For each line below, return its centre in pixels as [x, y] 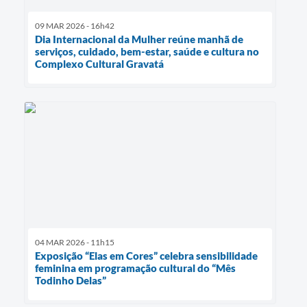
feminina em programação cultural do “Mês [135, 268]
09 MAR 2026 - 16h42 [75, 26]
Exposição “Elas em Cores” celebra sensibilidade [146, 256]
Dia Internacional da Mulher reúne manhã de [139, 39]
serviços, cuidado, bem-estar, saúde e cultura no [147, 52]
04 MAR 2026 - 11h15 [75, 243]
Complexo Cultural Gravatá [99, 64]
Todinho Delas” [71, 281]
